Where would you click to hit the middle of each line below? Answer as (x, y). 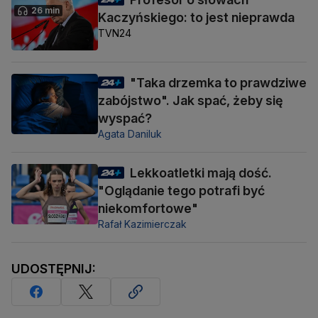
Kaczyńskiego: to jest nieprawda (196, 18)
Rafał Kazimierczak (142, 224)
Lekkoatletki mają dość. (201, 173)
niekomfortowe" (148, 209)
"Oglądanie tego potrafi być (181, 191)
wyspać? (125, 119)
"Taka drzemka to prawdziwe (218, 83)
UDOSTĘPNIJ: (54, 269)
